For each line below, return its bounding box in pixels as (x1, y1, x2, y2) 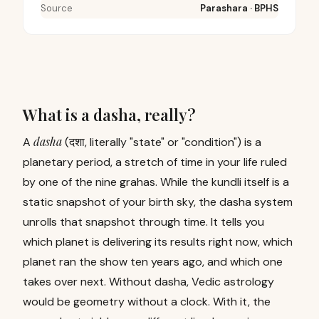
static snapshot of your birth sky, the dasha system (23, 194, 293, 209)
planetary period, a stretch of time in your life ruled (23, 155, 287, 169)
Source (41, 2, 73, 14)
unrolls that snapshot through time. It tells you (23, 214, 264, 229)
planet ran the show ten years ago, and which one (23, 254, 283, 269)
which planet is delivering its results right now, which (23, 234, 293, 249)
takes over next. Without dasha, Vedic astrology (23, 274, 274, 289)
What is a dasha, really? (23, 104, 196, 125)
